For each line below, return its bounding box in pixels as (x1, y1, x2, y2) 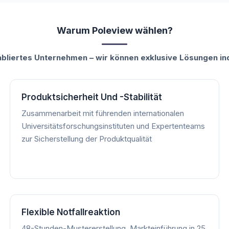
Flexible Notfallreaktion (21, 207, 120, 217)
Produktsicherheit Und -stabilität (21, 91, 162, 102)
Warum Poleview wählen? (56, 25, 173, 36)
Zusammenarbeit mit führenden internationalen (21, 108, 184, 118)
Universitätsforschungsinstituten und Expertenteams (21, 121, 205, 131)
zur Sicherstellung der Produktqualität (21, 133, 152, 144)
